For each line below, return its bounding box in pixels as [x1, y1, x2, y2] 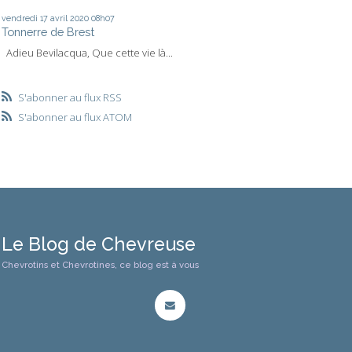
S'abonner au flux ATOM [17, 110, 132, 125]
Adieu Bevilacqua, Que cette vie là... [2, 45, 173, 60]
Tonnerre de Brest [2, 25, 94, 39]
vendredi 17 [2, 13, 48, 24]
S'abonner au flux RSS [17, 90, 122, 105]
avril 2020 [50, 13, 89, 24]
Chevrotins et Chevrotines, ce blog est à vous [2, 259, 199, 271]
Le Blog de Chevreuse [2, 233, 196, 255]
